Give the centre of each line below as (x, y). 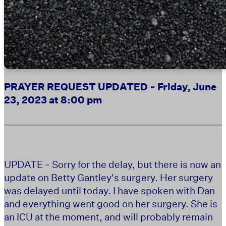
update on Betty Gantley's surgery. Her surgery (108, 177)
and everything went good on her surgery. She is (111, 203)
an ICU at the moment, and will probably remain (108, 216)
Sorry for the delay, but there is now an (136, 164)
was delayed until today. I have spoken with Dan (109, 190)
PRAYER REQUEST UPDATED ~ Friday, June (110, 86)
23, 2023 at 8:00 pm (53, 99)
